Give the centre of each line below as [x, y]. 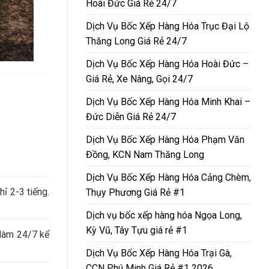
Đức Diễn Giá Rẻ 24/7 [131, 116]
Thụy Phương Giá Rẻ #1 [135, 192]
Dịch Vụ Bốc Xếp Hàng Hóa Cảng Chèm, [168, 177]
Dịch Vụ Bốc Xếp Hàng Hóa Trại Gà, [159, 253]
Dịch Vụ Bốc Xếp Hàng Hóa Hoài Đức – [167, 64]
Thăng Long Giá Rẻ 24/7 [136, 41]
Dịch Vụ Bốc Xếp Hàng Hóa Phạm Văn [165, 139]
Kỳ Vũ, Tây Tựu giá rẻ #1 [137, 230]
